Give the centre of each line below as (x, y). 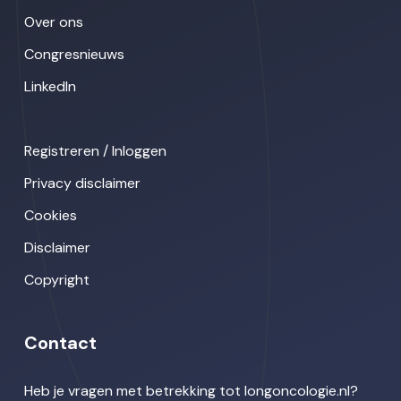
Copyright (56, 279)
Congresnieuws (74, 54)
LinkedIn (50, 86)
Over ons (53, 21)
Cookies (50, 215)
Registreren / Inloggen (95, 150)
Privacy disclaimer (82, 183)
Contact (60, 342)
